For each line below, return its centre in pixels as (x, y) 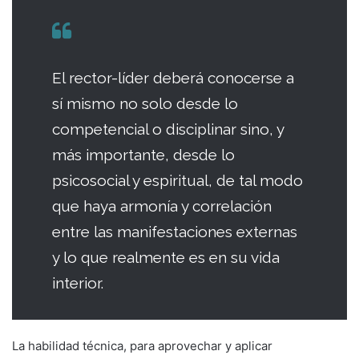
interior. (78, 282)
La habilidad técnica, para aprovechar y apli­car (142, 345)
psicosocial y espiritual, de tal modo (177, 180)
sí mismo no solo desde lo (145, 103)
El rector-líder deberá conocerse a (173, 77)
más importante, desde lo (143, 154)
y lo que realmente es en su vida (166, 257)
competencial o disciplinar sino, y (168, 129)
